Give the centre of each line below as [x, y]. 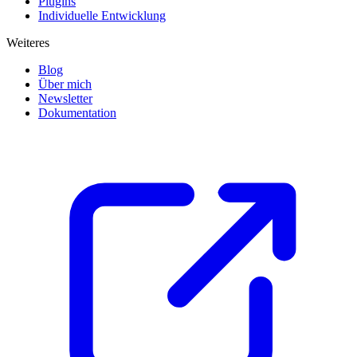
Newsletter [65, 99]
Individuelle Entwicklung [102, 16]
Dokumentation [77, 113]
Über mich [65, 84]
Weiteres [28, 43]
